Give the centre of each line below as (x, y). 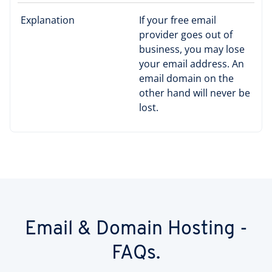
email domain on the (186, 78)
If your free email (178, 20)
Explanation (48, 20)
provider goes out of (186, 34)
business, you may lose (192, 49)
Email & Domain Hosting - (136, 229)
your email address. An (192, 63)
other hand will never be (195, 93)
